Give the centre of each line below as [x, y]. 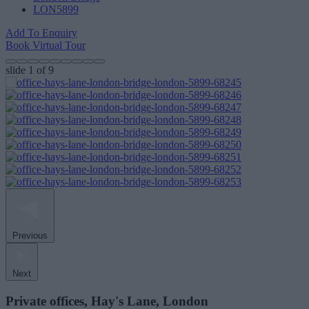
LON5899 [56, 9]
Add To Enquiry [41, 33]
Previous [30, 236]
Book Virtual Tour [46, 45]
